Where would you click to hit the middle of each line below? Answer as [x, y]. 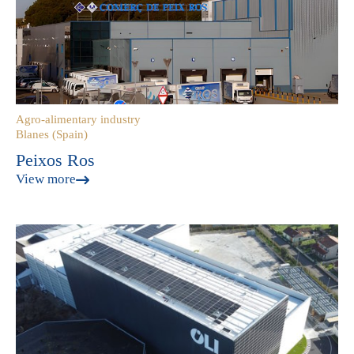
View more [46, 179]
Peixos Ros [55, 160]
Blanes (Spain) [52, 134]
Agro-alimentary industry [78, 119]
